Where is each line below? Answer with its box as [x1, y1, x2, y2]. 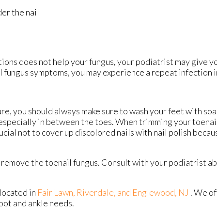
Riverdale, [77, 187, 117, 198]
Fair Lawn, [37, 187, 77, 198]
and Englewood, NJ [117, 187, 189, 198]
